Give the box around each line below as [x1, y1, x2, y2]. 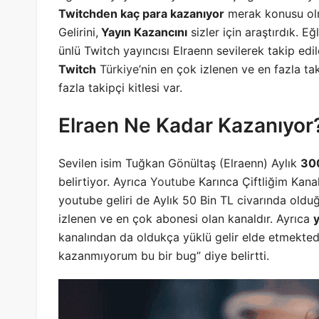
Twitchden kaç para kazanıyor [58, 6, 224, 21]
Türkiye [100, 62, 139, 77]
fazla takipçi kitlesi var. [58, 80, 182, 95]
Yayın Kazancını [98, 25, 187, 40]
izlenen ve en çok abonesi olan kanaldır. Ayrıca [58, 211, 313, 226]
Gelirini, [58, 25, 98, 40]
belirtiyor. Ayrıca [58, 174, 150, 189]
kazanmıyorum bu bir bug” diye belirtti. [58, 249, 269, 263]
